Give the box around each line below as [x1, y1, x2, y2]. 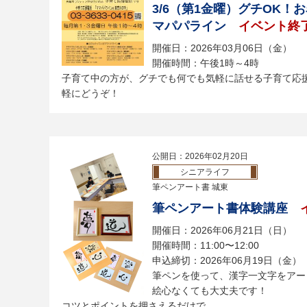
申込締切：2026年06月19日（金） [152, 255, 302, 266]
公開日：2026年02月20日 [152, 151, 248, 161]
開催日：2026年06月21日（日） [152, 225, 292, 236]
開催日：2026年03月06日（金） [152, 42, 292, 53]
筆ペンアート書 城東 [152, 182, 228, 192]
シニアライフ [180, 167, 230, 177]
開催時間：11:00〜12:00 [152, 240, 259, 251]
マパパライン [152, 19, 226, 33]
